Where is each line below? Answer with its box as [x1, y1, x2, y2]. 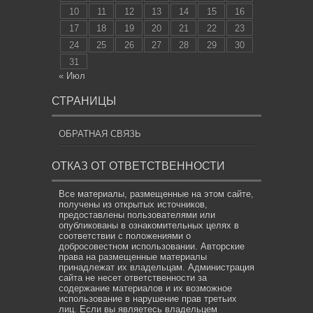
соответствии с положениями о [59, 231, 191, 241]
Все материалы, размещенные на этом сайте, [59, 189, 254, 199]
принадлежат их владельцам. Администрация [59, 262, 254, 272]
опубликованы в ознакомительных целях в [59, 220, 239, 231]
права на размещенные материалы [59, 252, 207, 262]
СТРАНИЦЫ [52, 95, 116, 107]
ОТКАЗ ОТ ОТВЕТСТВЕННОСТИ [52, 160, 225, 172]
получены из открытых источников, [59, 199, 208, 210]
